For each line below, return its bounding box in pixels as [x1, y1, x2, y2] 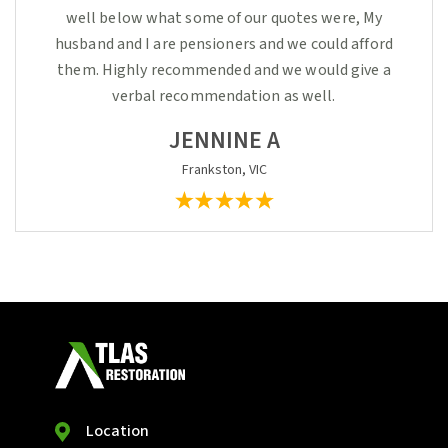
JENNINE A [168, 123, 280, 158]
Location [86, 419, 149, 442]
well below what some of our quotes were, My [65, 7, 383, 29]
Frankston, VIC [181, 160, 267, 180]
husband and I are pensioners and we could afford [55, 33, 393, 55]
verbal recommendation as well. [112, 85, 336, 107]
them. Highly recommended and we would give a [57, 59, 391, 81]
